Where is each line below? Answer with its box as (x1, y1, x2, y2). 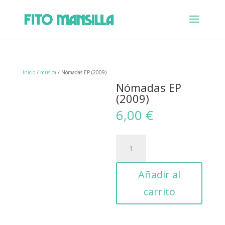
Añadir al (138, 168, 181, 181)
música (40, 69, 56, 76)
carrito (143, 185, 175, 198)
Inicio (22, 69, 35, 76)
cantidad (116, 160, 136, 167)
